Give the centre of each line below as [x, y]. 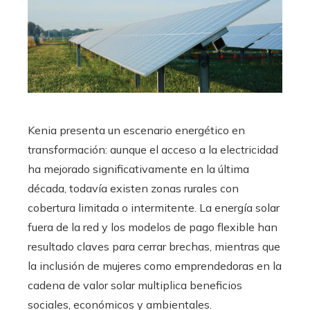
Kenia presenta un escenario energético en [136, 130]
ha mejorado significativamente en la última [138, 169]
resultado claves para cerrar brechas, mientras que [154, 247]
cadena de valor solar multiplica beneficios [135, 285]
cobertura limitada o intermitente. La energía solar [154, 208]
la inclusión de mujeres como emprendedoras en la [155, 266]
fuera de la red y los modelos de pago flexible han [153, 227]
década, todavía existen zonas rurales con [133, 189]
